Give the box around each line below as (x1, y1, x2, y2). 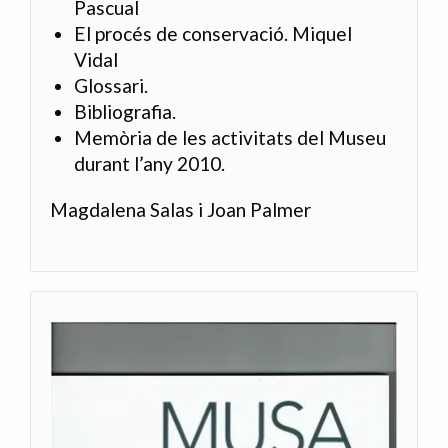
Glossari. (74, 74, 149, 98)
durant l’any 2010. (74, 152, 226, 176)
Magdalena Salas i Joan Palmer (50, 197, 312, 221)
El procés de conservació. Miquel (74, 22, 353, 46)
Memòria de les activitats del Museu (74, 126, 387, 150)
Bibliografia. (74, 100, 177, 124)
